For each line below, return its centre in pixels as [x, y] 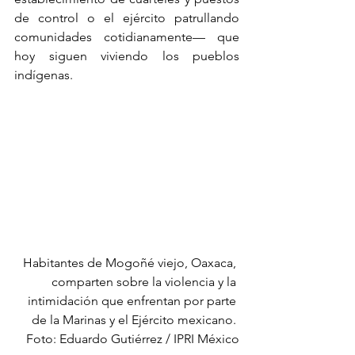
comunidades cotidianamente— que [127, 36]
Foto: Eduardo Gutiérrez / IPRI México [133, 338]
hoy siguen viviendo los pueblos [127, 55]
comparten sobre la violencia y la [145, 281]
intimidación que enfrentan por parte [134, 300]
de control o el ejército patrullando [127, 17]
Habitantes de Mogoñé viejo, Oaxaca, [131, 262]
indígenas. [44, 74]
